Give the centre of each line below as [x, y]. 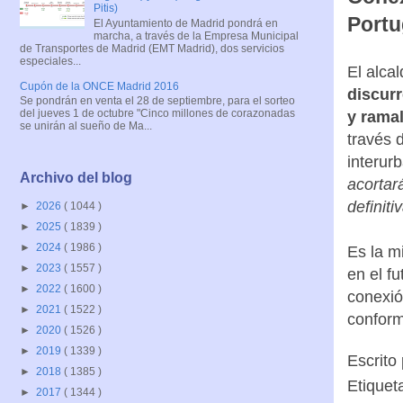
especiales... [50, 61]
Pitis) [105, 9]
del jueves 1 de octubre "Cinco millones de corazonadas [157, 113]
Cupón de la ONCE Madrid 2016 [99, 86]
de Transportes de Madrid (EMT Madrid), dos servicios [152, 48]
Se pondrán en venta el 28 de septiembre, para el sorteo [157, 100]
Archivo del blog [76, 178]
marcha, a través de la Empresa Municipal [196, 36]
